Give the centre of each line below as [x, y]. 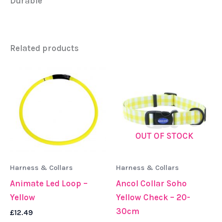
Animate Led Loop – [49, 183]
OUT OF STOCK [164, 136]
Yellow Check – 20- [153, 197]
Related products [44, 48]
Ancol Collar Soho [151, 183]
